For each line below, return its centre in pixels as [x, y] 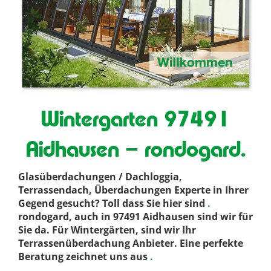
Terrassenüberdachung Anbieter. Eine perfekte [131, 243]
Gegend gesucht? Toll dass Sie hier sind [112, 204]
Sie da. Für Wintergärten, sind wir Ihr [107, 230]
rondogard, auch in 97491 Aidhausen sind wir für [135, 217]
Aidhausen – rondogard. [135, 149]
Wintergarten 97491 [135, 119]
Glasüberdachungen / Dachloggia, [100, 177]
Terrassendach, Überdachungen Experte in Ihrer [133, 190]
